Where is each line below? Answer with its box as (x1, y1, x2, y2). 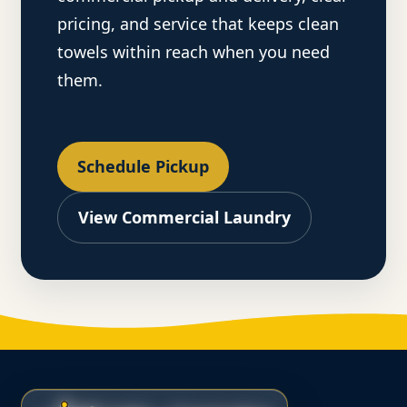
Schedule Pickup (77, 155, 210, 178)
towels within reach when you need (57, 41, 331, 64)
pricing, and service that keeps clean (57, 13, 340, 35)
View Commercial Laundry (78, 206, 292, 229)
